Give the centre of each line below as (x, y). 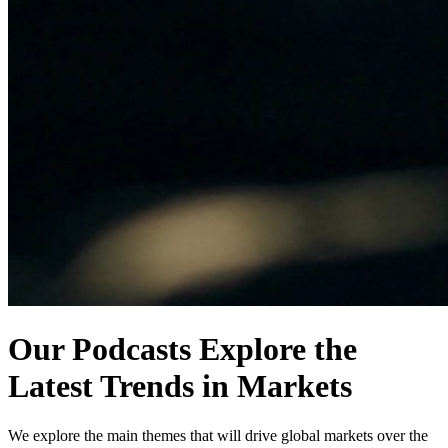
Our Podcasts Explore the (182, 349)
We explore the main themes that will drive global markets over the (218, 435)
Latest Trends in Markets (180, 386)
